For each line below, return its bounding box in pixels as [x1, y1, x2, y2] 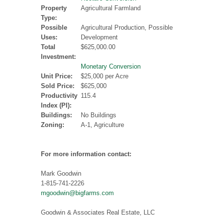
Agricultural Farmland [81, 4, 141, 12]
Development [81, 34, 118, 41]
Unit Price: [41, 73, 73, 80]
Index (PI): [41, 102, 72, 109]
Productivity [41, 92, 77, 100]
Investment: [41, 53, 76, 61]
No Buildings [81, 111, 116, 119]
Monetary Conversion [81, 63, 141, 71]
